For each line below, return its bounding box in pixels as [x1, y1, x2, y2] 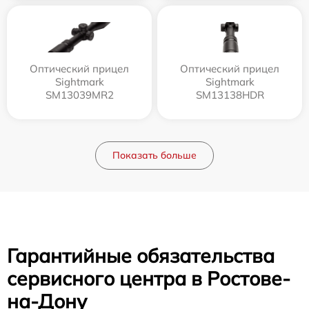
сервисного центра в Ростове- [7, 266, 290, 291]
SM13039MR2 [45, 88, 114, 102]
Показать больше [112, 149, 197, 162]
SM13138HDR [195, 88, 264, 102]
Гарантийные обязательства [7, 243, 275, 268]
